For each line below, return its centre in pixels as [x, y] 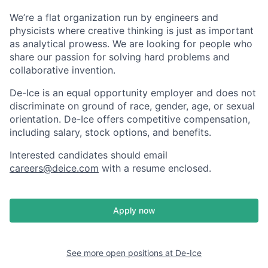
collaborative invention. [63, 70]
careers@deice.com [54, 168]
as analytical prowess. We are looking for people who [131, 44]
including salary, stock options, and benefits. [110, 132]
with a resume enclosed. [155, 168]
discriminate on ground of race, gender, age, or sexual [132, 106]
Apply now [134, 210]
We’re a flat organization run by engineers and [114, 17]
